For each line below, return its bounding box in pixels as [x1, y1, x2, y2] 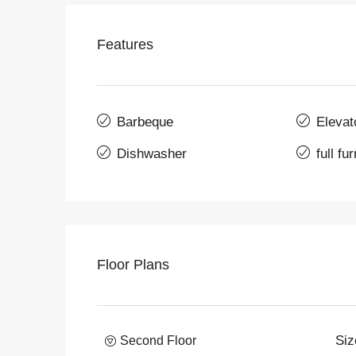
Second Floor [120, 333, 196, 347]
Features [97, 36, 153, 52]
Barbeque [117, 114, 173, 130]
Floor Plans [97, 256, 169, 273]
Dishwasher [117, 145, 187, 161]
